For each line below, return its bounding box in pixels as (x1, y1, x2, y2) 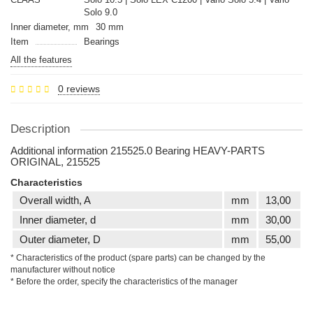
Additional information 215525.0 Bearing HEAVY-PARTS (10, 145, 265, 156)
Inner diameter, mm (10, 22, 89, 32)
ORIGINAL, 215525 (10, 156, 100, 168)
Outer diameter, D (20, 233, 101, 245)
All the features (10, 54, 72, 65)
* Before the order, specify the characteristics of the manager (10, 277, 238, 286)
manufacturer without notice (10, 265, 115, 275)
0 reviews (58, 83, 100, 94)
